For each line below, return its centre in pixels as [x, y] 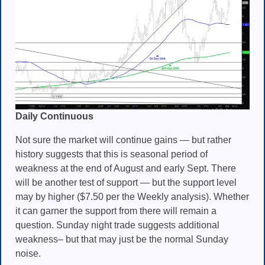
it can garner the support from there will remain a [116, 211]
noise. [28, 253]
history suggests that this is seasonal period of [112, 154]
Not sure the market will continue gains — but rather [123, 140]
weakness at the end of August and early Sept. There [126, 168]
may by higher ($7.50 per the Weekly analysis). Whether [132, 196]
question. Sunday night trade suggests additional [117, 225]
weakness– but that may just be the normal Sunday [122, 239]
